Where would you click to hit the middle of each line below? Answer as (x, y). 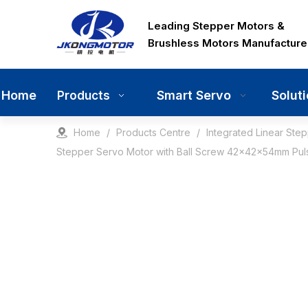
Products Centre (153, 132)
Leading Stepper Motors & (217, 26)
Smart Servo (194, 95)
